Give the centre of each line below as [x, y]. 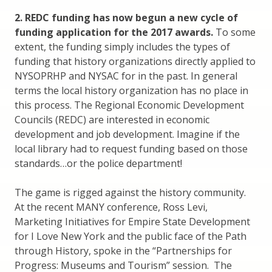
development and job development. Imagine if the [127, 134]
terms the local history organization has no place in [131, 91]
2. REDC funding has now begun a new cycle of [126, 18]
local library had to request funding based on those [131, 149]
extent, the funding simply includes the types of [122, 47]
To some [234, 32]
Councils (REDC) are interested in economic [112, 120]
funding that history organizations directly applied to [135, 62]
